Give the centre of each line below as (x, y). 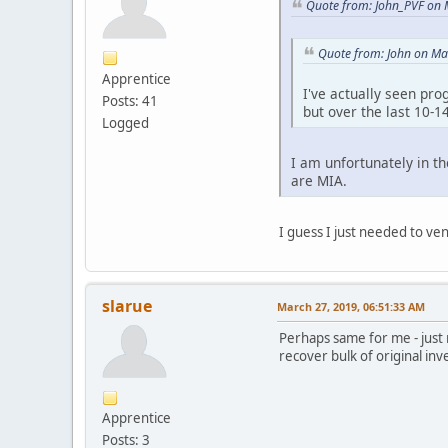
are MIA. (319, 181)
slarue (127, 306)
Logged (125, 122)
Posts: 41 (130, 100)
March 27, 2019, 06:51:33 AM (351, 307)
